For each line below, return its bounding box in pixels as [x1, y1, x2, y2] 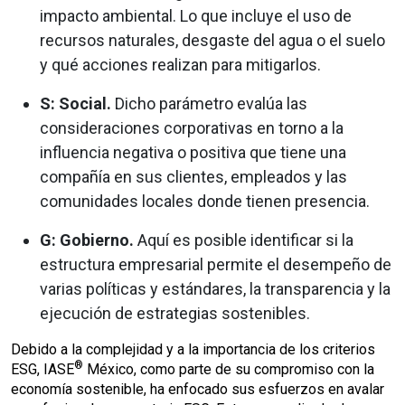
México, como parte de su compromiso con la [83, 361, 374, 378]
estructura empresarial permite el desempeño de [40, 255, 391, 274]
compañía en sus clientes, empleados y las [40, 167, 347, 186]
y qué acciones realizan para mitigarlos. [40, 55, 321, 74]
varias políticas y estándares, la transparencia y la [40, 279, 391, 298]
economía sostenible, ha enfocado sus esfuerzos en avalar [11, 381, 384, 398]
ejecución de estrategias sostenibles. [40, 304, 310, 323]
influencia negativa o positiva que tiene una [40, 143, 346, 162]
